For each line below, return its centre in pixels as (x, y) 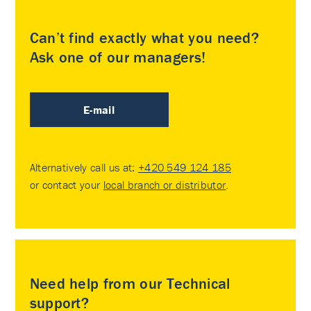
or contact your (66, 185)
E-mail (99, 110)
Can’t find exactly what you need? (144, 38)
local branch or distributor (165, 185)
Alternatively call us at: (84, 167)
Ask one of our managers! (118, 57)
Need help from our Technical (130, 284)
